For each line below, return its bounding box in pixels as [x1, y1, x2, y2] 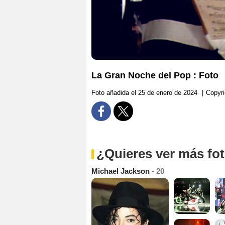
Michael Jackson [91, 167, 152, 176]
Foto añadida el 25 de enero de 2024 [91, 89, 197, 97]
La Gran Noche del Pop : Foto [91, 70, 218, 81]
